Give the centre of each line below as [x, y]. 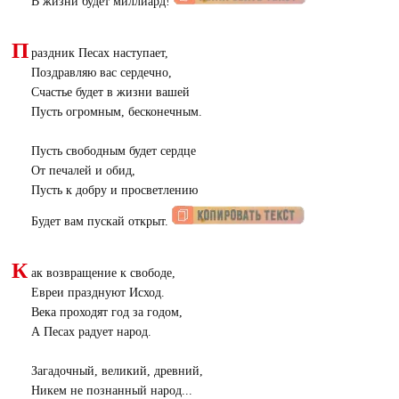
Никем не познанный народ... [111, 391]
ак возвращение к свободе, [103, 273]
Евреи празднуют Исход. [98, 293]
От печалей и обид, [83, 171]
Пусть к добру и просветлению [114, 190]
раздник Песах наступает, [99, 53]
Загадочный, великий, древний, [117, 371]
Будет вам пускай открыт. [101, 221]
